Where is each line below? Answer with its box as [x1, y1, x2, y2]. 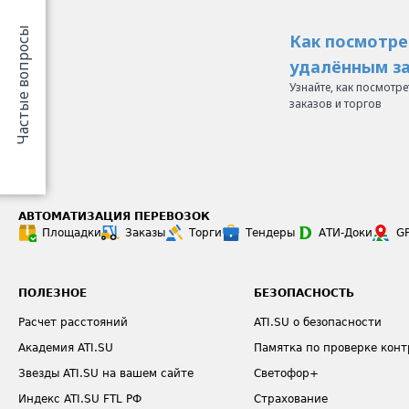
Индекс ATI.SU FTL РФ [18, 393, 142, 405]
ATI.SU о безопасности [254, 316, 383, 329]
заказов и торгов [289, 96, 382, 111]
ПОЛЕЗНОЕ [18, 287, 87, 299]
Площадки [42, 226, 101, 239]
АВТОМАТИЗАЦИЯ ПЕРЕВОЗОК [18, 210, 210, 223]
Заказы [125, 226, 165, 239]
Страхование [254, 393, 329, 405]
